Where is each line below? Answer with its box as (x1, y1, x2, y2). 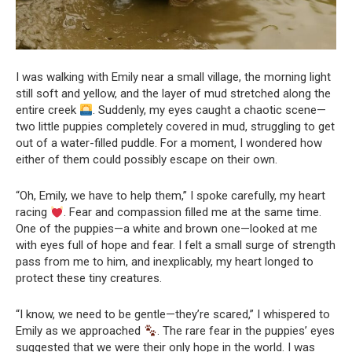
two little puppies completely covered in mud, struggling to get (16, 119, 335, 134)
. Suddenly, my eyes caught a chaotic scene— (93, 103, 327, 117)
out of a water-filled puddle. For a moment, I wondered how (16, 136, 322, 150)
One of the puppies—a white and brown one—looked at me (16, 222, 317, 236)
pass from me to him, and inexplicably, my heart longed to (16, 255, 313, 269)
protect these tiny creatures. (16, 271, 162, 285)
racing (16, 205, 50, 219)
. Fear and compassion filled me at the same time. (64, 205, 322, 219)
